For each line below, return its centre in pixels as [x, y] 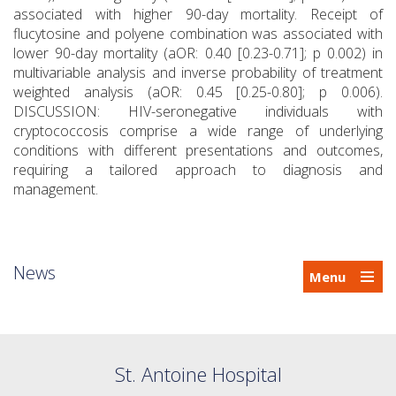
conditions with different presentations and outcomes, [198, 151]
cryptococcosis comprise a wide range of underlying [198, 131]
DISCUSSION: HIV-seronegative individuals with [198, 112]
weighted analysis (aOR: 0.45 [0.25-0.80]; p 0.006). [198, 92]
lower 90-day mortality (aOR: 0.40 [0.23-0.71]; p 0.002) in [198, 53]
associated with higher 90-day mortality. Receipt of [198, 15]
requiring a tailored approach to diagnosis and [198, 170]
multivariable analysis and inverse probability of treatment [198, 73]
